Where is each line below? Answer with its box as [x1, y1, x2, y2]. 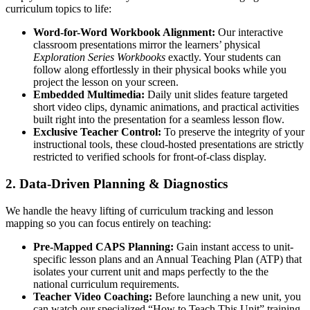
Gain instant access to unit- [174, 240, 293, 253]
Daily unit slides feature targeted [145, 89, 288, 101]
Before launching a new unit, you [152, 290, 301, 302]
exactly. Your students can [165, 51, 281, 64]
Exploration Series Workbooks [33, 51, 165, 64]
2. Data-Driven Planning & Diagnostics [6, 176, 228, 191]
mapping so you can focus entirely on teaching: [6, 217, 211, 229]
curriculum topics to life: [6, 3, 111, 15]
